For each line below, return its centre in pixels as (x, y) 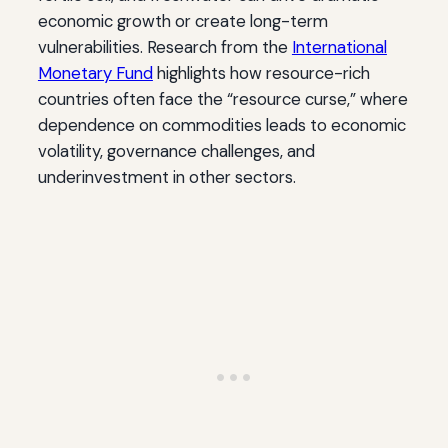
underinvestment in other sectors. (166, 177)
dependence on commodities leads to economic (221, 125)
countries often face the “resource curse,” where (222, 99)
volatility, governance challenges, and (176, 151)
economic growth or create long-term (182, 21)
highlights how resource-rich (261, 73)
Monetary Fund (95, 73)
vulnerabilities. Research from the (164, 47)
